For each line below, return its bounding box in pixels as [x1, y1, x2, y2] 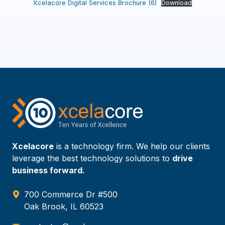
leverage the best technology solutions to [12, 153, 172, 163]
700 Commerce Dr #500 [24, 189, 118, 199]
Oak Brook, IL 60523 [24, 201, 103, 211]
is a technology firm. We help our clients [54, 141, 210, 151]
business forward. [12, 165, 85, 175]
